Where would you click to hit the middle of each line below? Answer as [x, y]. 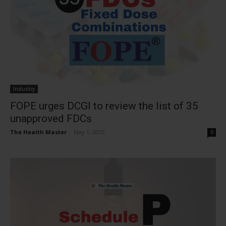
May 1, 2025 [89, 132]
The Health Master [38, 132]
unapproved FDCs [51, 119]
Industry [24, 89]
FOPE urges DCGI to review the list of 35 [104, 106]
